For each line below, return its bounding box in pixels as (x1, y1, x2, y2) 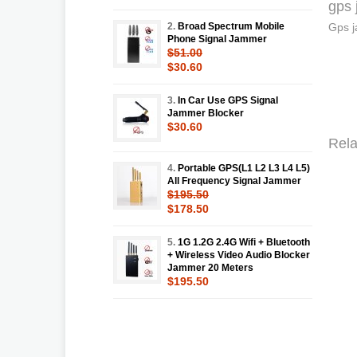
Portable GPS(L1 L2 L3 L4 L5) (178, 162, 310, 174)
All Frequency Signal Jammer (167, 175, 301, 186)
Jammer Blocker (167, 107, 244, 119)
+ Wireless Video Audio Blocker (167, 249, 310, 261)
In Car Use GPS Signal (178, 94, 278, 106)
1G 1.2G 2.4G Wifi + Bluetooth (178, 236, 310, 248)
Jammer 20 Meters (167, 261, 253, 273)
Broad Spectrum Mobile (178, 20, 284, 32)
